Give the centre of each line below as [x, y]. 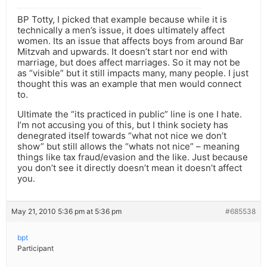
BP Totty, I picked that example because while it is [122, 20]
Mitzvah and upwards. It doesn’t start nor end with [122, 52]
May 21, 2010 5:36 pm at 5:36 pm [66, 212]
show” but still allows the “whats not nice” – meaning [128, 147]
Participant [35, 249]
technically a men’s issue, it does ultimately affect [121, 30]
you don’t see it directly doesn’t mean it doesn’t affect [130, 168]
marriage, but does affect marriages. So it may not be [129, 63]
